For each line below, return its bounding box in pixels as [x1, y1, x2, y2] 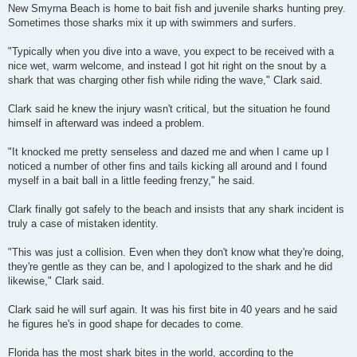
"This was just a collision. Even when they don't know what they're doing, [8, 245, 344, 258]
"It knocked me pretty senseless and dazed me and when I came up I [8, 145, 329, 158]
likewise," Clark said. [8, 274, 104, 287]
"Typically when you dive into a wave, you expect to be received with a [8, 45, 334, 57]
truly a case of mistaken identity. [8, 217, 159, 229]
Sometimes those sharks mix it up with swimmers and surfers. [8, 16, 296, 29]
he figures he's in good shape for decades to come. [8, 317, 244, 330]
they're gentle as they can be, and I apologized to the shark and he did [8, 260, 332, 273]
